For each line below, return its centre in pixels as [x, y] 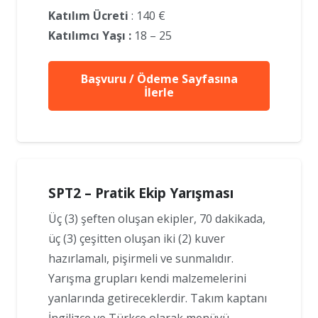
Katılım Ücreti [88, 15]
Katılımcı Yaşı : [90, 35]
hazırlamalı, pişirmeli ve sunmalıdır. [141, 259]
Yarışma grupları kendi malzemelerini [147, 279]
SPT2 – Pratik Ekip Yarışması [141, 193]
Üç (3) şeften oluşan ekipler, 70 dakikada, [157, 219]
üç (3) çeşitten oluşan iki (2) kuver [137, 239]
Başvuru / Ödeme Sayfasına [159, 79]
